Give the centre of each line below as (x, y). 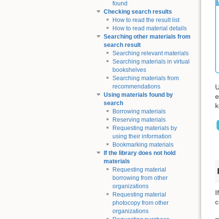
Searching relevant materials (150, 54)
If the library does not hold (139, 153)
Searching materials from (145, 78)
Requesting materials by (144, 128)
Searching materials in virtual (151, 62)
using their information (142, 137)
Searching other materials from (147, 37)
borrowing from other (140, 178)
